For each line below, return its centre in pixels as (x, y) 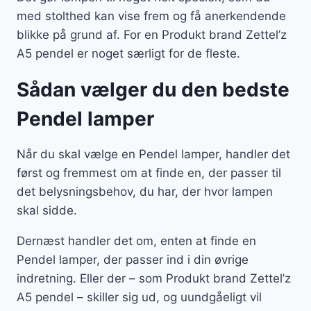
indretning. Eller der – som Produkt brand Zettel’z (154, 279)
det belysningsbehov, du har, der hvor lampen (145, 192)
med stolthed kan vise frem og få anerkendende (151, 16)
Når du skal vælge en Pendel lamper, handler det (153, 154)
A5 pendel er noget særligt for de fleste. (128, 54)
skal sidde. (47, 211)
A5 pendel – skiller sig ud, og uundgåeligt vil (139, 297)
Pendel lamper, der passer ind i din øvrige (133, 260)
